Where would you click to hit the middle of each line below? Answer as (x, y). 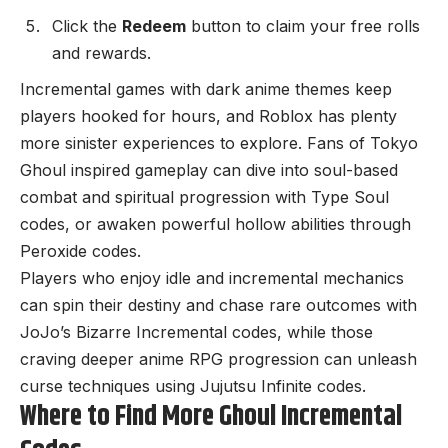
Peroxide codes (78, 250)
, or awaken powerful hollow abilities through (238, 223)
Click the (87, 26)
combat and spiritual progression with (165, 196)
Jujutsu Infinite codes (281, 385)
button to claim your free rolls (303, 26)
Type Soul (350, 196)
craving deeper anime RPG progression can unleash (218, 358)
